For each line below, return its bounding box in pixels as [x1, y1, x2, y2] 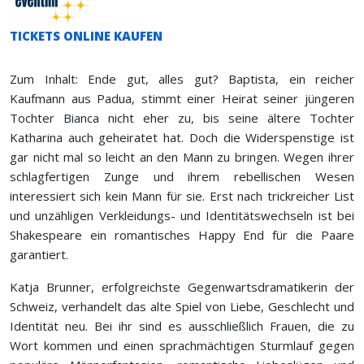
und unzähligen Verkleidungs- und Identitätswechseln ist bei [10, 206, 354, 223]
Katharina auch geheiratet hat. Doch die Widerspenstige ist [10, 128, 354, 145]
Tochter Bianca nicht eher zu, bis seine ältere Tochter [10, 109, 354, 126]
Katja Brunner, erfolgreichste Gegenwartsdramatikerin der [10, 278, 354, 295]
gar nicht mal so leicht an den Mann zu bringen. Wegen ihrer [10, 148, 354, 165]
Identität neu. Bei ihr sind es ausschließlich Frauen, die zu [10, 317, 354, 334]
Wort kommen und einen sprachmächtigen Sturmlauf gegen [10, 336, 354, 353]
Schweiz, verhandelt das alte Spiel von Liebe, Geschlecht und [10, 297, 354, 314]
